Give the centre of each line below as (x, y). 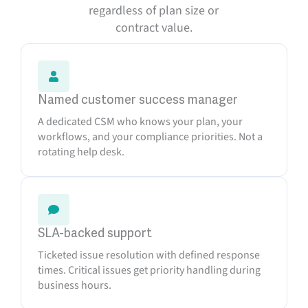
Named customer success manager (138, 100)
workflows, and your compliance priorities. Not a (150, 137)
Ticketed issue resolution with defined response (149, 255)
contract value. (154, 28)
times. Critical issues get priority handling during (149, 270)
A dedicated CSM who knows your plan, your (140, 122)
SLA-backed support (95, 233)
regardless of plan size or (154, 11)
